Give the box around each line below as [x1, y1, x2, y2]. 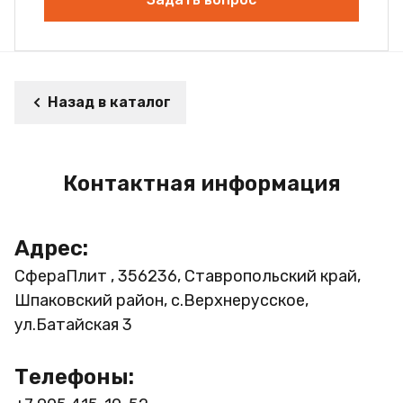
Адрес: [14, 235, 88, 261]
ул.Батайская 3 [14, 314, 132, 335]
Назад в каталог [48, 93, 171, 111]
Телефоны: [14, 363, 134, 390]
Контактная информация [62, 170, 341, 196]
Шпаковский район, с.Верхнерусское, [14, 290, 309, 310]
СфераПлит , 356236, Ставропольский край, [14, 265, 361, 286]
